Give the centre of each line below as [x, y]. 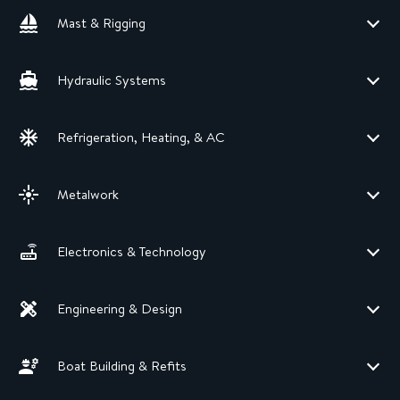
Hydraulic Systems [112, 80]
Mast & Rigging [101, 23]
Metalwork [88, 195]
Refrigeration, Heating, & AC [141, 137]
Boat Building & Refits [122, 366]
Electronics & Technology [132, 252]
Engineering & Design [120, 309]
